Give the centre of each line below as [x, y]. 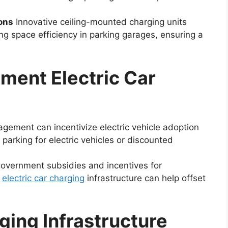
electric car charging [43, 178]
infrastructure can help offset [145, 178]
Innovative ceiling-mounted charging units [100, 22]
